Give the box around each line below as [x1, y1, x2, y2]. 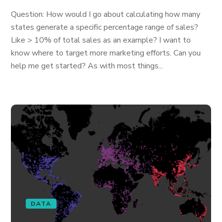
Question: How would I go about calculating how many [11, 9, 201, 20]
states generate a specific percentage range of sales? [11, 22, 199, 33]
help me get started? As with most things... [11, 60, 164, 71]
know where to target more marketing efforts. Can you [11, 48, 201, 58]
